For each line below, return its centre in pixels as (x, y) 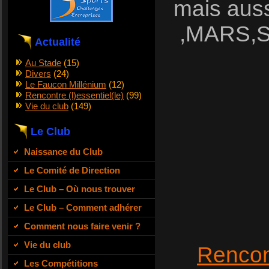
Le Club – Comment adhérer (83, 207)
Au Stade (43, 62)
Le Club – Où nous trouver (80, 189)
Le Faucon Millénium (66, 84)
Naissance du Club (63, 151)
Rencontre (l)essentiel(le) (74, 95)
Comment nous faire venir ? (82, 226)
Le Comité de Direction (72, 170)
